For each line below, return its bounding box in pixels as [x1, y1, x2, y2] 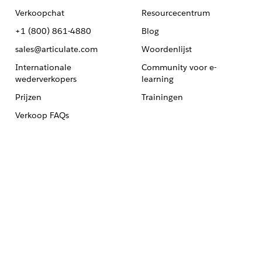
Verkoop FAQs [15, 110, 69, 120]
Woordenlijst [141, 44, 192, 54]
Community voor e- [141, 62, 216, 73]
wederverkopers [15, 74, 77, 84]
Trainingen [141, 92, 183, 102]
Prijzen [15, 92, 42, 102]
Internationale [15, 62, 71, 73]
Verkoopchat [15, 8, 64, 18]
